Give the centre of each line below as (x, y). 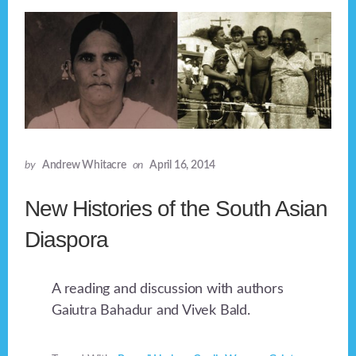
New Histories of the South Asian (176, 209)
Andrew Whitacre (84, 166)
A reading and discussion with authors (168, 290)
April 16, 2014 (183, 166)
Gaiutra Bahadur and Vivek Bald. (151, 311)
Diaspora (67, 240)
